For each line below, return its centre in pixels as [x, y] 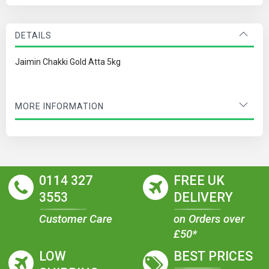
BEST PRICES [213, 256]
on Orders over [209, 219]
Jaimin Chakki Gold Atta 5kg [68, 62]
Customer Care [76, 219]
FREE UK [199, 180]
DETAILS [33, 35]
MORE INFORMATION [59, 106]
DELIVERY [203, 197]
